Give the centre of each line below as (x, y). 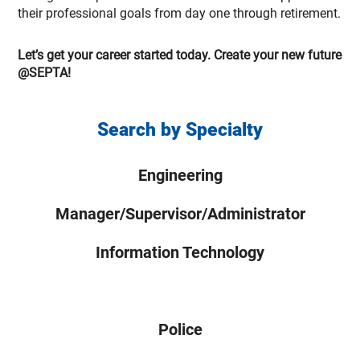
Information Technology (180, 252)
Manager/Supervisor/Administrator (180, 214)
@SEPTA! (44, 73)
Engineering (180, 175)
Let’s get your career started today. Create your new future (180, 55)
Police (180, 329)
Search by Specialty (180, 130)
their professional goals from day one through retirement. (179, 13)
